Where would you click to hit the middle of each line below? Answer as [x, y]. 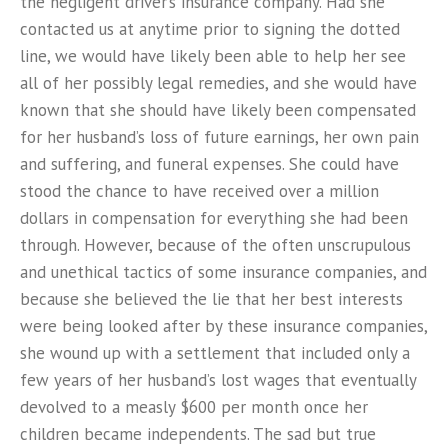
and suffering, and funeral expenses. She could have [209, 164]
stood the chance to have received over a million [199, 191]
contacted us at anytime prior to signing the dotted [210, 29]
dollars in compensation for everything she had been [214, 218]
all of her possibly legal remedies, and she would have [218, 83]
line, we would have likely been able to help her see [213, 56]
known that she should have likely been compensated [218, 110]
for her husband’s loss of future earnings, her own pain [219, 137]
